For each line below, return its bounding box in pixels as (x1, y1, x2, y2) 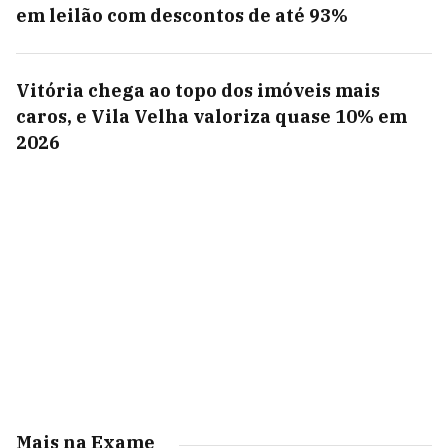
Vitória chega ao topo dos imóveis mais (16, 79, 380, 103)
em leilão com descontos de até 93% (16, 4, 348, 28)
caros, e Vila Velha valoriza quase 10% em (16, 105, 407, 129)
